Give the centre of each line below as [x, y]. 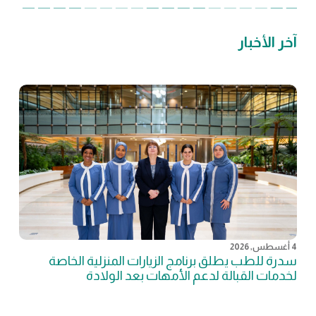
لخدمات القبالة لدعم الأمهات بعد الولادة [192, 275]
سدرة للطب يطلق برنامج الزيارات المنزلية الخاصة [173, 261]
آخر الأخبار [268, 42]
